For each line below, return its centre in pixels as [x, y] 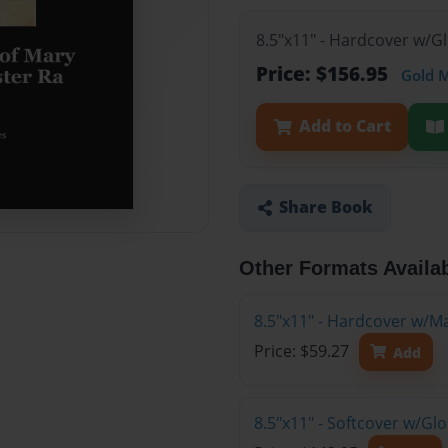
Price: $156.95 [324, 74]
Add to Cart [344, 126]
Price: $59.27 [303, 351]
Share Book [325, 207]
